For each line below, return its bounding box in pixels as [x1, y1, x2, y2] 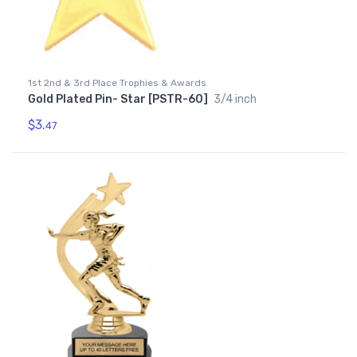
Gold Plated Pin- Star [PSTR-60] [28, 92, 210, 107]
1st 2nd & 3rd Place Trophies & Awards [28, 77, 206, 89]
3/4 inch [214, 92, 257, 107]
